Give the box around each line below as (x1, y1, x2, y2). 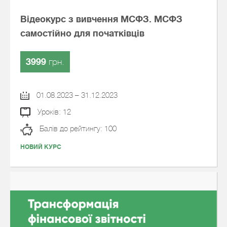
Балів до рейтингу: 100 (37, 124, 117, 133)
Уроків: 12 (35, 107, 71, 117)
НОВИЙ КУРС (20, 143, 61, 150)
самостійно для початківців (20, 28, 144, 39)
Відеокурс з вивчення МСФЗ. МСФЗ (20, 14, 182, 24)
